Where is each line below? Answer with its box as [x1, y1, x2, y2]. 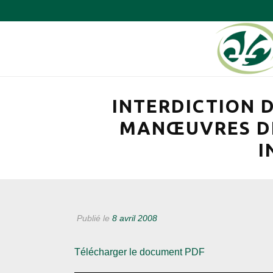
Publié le [74, 213, 112, 223]
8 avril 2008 [112, 213, 157, 223]
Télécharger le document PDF [74, 247, 205, 257]
